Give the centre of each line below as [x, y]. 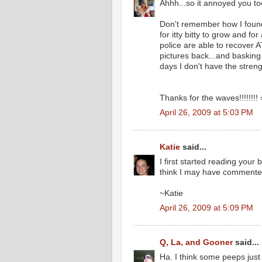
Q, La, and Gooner [196, 242]
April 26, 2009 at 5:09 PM [206, 208]
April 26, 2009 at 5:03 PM [206, 112]
